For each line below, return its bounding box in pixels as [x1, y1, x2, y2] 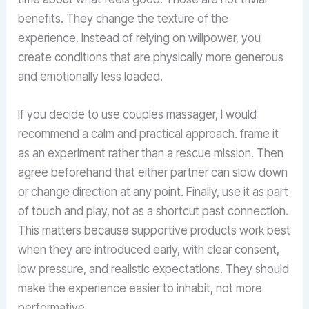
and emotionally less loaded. [18, 69, 163, 83]
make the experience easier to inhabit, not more [18, 281, 263, 296]
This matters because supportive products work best [18, 223, 291, 238]
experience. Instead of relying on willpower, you [18, 30, 261, 45]
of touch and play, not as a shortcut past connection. [18, 204, 289, 219]
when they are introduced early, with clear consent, [18, 243, 280, 257]
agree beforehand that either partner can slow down [18, 166, 288, 180]
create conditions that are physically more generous [18, 50, 284, 64]
